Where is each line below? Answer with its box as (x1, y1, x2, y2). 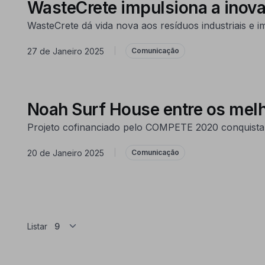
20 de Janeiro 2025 (27, 147, 104, 158)
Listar (27, 221, 47, 232)
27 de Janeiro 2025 (27, 46, 104, 56)
